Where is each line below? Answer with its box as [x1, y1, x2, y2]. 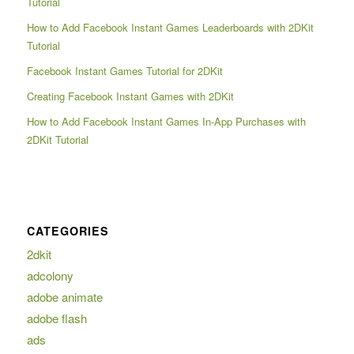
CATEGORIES [26, 222, 109, 239]
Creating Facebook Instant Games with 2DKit [26, 88, 234, 104]
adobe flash [26, 309, 87, 326]
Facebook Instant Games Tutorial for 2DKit [26, 62, 223, 78]
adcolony [26, 266, 73, 284]
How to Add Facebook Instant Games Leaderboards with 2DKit [26, 19, 314, 35]
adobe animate [26, 288, 103, 305]
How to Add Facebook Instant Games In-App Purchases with [26, 113, 306, 129]
